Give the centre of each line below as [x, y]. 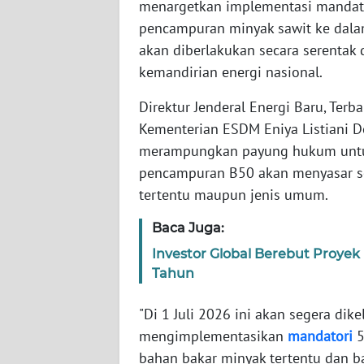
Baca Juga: [188, 227]
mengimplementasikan [213, 336]
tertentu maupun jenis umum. [234, 194]
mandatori [320, 336]
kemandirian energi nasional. [231, 71]
